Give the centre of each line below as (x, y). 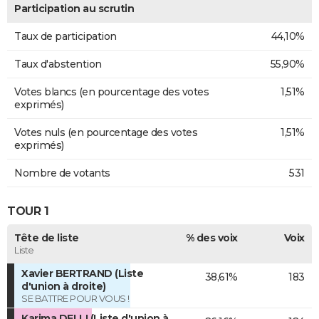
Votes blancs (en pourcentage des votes (111, 92)
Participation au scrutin (74, 9)
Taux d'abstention (58, 64)
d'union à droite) (64, 287)
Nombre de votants (62, 173)
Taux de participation (66, 37)
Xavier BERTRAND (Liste (82, 274)
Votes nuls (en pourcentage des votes (106, 133)
